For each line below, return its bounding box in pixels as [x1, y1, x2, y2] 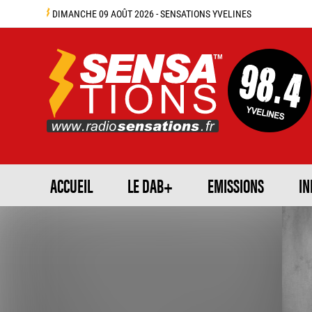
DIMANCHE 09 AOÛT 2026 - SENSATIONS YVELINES [50, 7, 252, 20]
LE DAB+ [127, 172, 173, 198]
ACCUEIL [50, 172, 93, 198]
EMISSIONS [208, 172, 264, 198]
